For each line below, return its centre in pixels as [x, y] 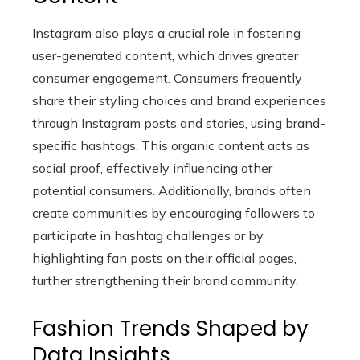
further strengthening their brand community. [165, 280]
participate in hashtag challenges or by [148, 235]
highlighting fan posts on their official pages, [164, 258]
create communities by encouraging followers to [174, 213]
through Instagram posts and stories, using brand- [179, 123]
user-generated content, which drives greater [165, 55]
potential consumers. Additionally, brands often [172, 190]
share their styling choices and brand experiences [179, 100]
